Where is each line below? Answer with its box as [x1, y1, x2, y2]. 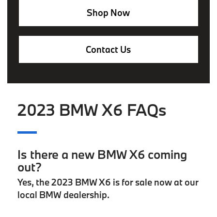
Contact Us [86, 43, 131, 55]
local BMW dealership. [17, 189, 109, 201]
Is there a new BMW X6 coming [17, 146, 187, 163]
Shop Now [87, 6, 130, 18]
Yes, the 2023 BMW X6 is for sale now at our [17, 176, 199, 188]
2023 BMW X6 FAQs [17, 99, 167, 121]
